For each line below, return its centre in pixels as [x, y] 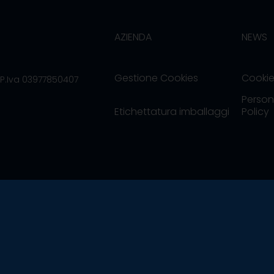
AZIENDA [133, 37]
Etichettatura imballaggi [172, 112]
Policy [256, 112]
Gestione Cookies [156, 78]
